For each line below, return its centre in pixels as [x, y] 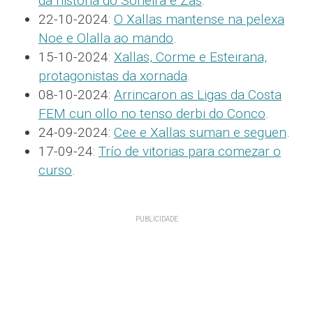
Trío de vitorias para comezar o [190, 151]
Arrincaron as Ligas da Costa [198, 94]
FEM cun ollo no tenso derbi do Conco [152, 113]
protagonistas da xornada [113, 75]
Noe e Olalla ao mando [106, 38]
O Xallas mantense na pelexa [199, 19]
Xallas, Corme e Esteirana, [190, 57]
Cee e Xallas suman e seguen [200, 132]
